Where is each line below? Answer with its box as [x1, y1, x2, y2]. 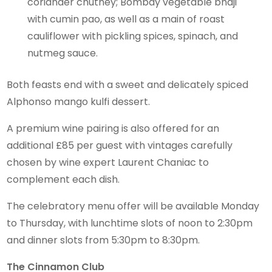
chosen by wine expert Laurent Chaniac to [7, 155, 209, 169]
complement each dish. [7, 172, 120, 186]
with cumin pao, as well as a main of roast [27, 12, 225, 26]
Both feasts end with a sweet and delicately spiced [7, 77, 249, 92]
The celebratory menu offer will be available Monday [7, 199, 260, 213]
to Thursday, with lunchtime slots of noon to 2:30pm [7, 216, 253, 230]
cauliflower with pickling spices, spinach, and [27, 29, 239, 43]
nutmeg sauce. [27, 46, 98, 60]
